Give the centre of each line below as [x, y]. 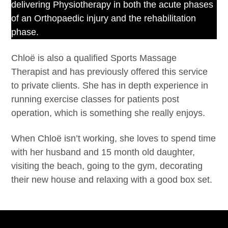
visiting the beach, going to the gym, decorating [107, 166]
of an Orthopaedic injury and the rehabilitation [104, 19]
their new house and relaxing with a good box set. [112, 179]
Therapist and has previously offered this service [110, 72]
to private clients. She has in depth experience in [110, 85]
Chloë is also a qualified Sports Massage [94, 58]
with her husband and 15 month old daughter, [103, 152]
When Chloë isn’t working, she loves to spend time [114, 138]
